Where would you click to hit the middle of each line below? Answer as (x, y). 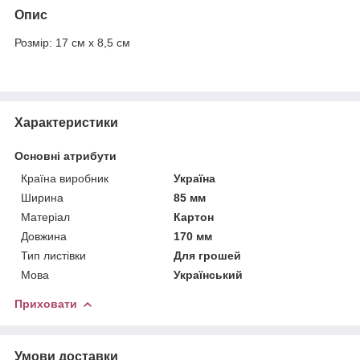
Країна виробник (65, 178)
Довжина (44, 236)
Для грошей (208, 255)
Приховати (46, 303)
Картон (194, 217)
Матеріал (45, 217)
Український (209, 274)
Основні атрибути (65, 155)
